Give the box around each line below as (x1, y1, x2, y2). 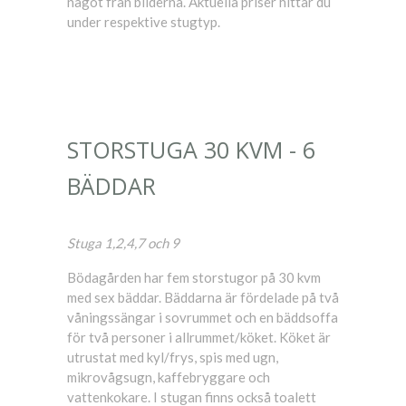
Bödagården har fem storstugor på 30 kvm (67, 269, 321, 285)
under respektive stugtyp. (67, 14, 220, 30)
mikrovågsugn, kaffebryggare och (67, 369, 270, 385)
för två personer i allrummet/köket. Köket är (67, 329, 331, 345)
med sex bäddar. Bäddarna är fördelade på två (67, 289, 339, 305)
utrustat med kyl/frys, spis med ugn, (67, 349, 278, 365)
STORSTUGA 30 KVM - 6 (67, 134, 315, 165)
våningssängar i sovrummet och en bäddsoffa (67, 309, 338, 325)
